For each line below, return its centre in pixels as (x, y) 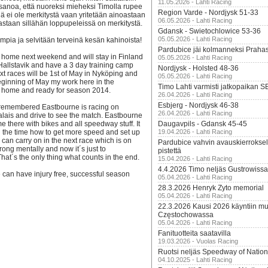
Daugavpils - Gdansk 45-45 (202, 124)
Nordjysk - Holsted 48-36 (198, 68)
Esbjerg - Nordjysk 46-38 (198, 105)
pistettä (170, 151)
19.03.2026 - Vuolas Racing (198, 241)
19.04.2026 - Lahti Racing (195, 132)
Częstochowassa (186, 215)
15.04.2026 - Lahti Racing (195, 159)
